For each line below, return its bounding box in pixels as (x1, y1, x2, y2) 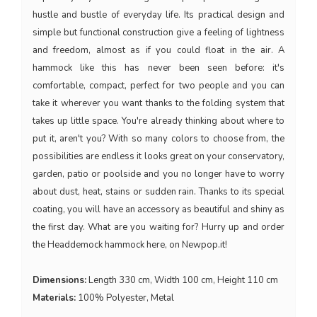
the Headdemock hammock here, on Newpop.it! (33, 238, 227, 251)
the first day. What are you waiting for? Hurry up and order (33, 220, 284, 234)
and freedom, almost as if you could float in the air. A (33, 43, 284, 57)
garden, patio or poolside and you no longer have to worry (33, 167, 284, 180)
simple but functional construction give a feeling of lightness (33, 25, 284, 39)
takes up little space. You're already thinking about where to (33, 114, 284, 127)
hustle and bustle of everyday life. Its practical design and (33, 8, 284, 21)
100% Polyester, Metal (76, 291, 180, 304)
